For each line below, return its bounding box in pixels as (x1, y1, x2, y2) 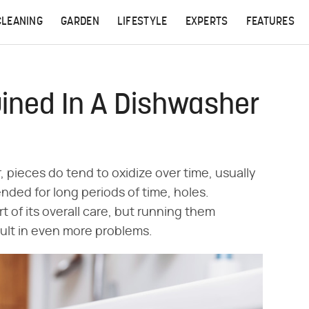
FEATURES (246, 17, 295, 28)
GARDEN (61, 17, 99, 28)
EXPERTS (185, 17, 228, 28)
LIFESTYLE (117, 17, 168, 28)
